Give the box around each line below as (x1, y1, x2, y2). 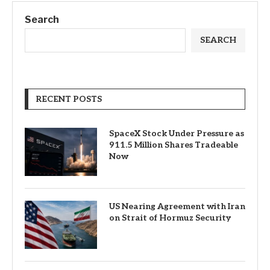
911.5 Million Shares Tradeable (109, 140, 238, 150)
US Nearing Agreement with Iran (109, 201, 245, 212)
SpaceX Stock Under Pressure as (109, 128, 244, 139)
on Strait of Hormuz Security (109, 213, 231, 223)
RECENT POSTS (36, 94, 102, 104)
